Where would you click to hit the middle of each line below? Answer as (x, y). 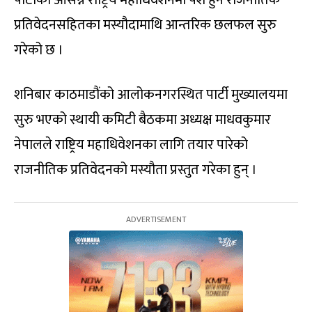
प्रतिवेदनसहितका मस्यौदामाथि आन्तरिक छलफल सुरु (145, 25)
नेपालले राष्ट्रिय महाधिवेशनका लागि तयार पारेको (131, 145)
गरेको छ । (39, 50)
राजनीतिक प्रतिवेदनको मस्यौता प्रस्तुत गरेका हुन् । (135, 170)
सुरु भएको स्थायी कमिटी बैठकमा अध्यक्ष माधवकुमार (142, 120)
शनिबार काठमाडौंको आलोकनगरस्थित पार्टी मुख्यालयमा (151, 95)
